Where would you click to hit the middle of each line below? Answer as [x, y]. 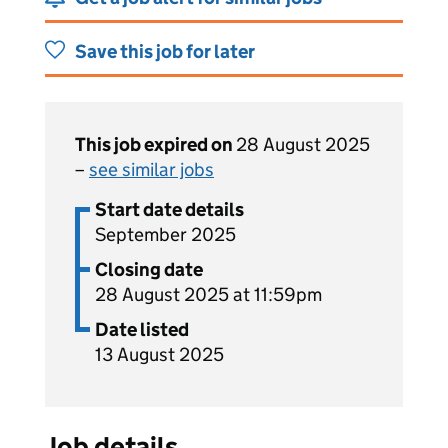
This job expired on [155, 144]
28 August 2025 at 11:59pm [208, 294]
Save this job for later [165, 51]
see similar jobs [151, 169]
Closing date [149, 269]
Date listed [142, 329]
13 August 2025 [159, 354]
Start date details [169, 209]
